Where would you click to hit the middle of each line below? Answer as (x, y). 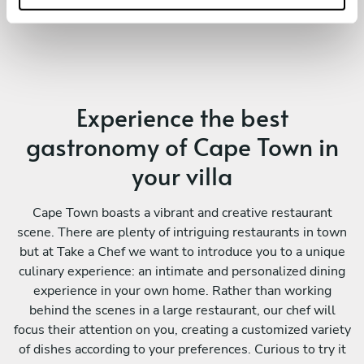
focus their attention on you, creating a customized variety (182, 329)
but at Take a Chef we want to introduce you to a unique (182, 251)
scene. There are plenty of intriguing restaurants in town (182, 232)
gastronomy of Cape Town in (182, 145)
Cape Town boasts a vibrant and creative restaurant (182, 212)
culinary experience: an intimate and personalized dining (182, 271)
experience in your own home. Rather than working (182, 290)
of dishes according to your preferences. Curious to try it (182, 349)
